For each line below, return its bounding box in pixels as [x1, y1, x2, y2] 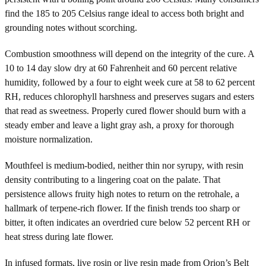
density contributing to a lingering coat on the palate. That [5, 174, 220, 185]
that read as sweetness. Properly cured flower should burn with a [5, 105, 246, 116]
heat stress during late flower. [5, 231, 113, 242]
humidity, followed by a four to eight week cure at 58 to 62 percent [5, 77, 255, 87]
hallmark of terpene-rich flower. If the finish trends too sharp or [5, 202, 240, 213]
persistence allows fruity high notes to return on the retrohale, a [5, 188, 239, 199]
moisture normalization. [5, 134, 93, 144]
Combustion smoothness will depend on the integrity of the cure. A [5, 48, 254, 59]
